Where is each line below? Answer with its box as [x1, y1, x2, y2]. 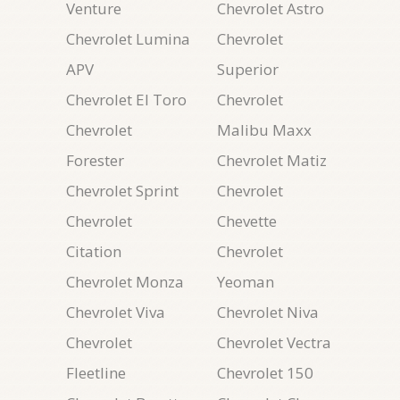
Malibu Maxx [217, 120, 312, 140]
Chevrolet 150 [217, 362, 313, 383]
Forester [66, 150, 124, 171]
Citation [66, 241, 121, 262]
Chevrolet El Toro [66, 89, 187, 110]
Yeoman [217, 271, 274, 292]
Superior [217, 59, 279, 79]
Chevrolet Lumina [66, 29, 190, 49]
